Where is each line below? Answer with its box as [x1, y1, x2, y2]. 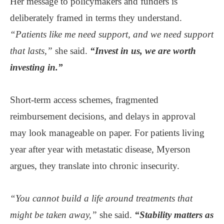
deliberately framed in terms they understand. [10, 12, 182, 23]
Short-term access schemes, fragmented [10, 94, 158, 105]
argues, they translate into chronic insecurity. [10, 160, 179, 171]
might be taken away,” [10, 209, 97, 220]
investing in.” [10, 61, 63, 72]
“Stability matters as [134, 209, 213, 220]
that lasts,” [10, 45, 52, 56]
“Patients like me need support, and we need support [10, 28, 213, 39]
